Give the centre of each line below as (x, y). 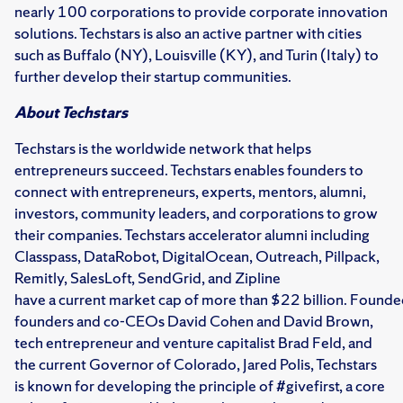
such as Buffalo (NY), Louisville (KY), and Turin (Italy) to (197, 55)
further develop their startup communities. (153, 76)
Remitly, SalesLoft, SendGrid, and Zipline (148, 278)
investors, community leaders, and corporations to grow (196, 213)
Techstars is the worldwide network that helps (163, 148)
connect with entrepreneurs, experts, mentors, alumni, (190, 192)
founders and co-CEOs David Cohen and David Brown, (194, 321)
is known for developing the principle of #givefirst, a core (200, 386)
